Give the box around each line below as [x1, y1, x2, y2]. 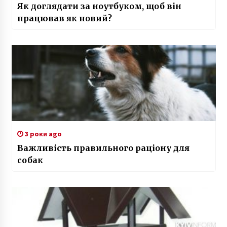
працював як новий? [17, 13, 112, 24]
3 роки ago [23, 129, 62, 139]
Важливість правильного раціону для [17, 143, 190, 154]
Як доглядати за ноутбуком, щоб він [17, 1, 181, 12]
